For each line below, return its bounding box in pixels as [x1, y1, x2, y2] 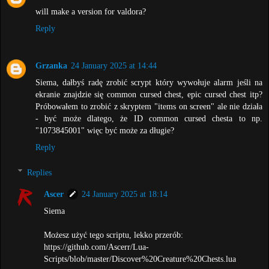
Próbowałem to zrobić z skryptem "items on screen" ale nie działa [35, 101, 262, 111]
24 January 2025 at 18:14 [82, 189, 168, 199]
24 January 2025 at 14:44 [71, 60, 157, 70]
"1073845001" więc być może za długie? [35, 125, 174, 135]
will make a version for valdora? [35, 6, 146, 16]
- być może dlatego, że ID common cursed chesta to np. [35, 113, 262, 123]
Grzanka [35, 60, 67, 70]
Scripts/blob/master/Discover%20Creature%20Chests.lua [44, 253, 237, 264]
